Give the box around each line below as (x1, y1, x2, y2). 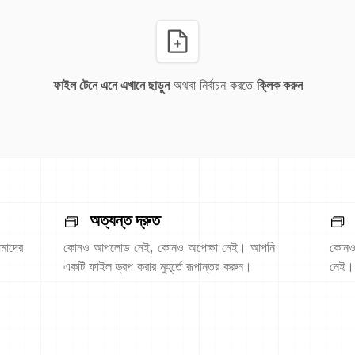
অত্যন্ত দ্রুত (90, 211, 160, 230)
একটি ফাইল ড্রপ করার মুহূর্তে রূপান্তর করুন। (63, 258, 252, 274)
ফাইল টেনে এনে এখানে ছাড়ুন (52, 77, 170, 93)
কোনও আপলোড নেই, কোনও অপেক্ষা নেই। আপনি (63, 239, 275, 255)
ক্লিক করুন (256, 77, 303, 93)
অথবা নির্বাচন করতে (169, 77, 253, 93)
